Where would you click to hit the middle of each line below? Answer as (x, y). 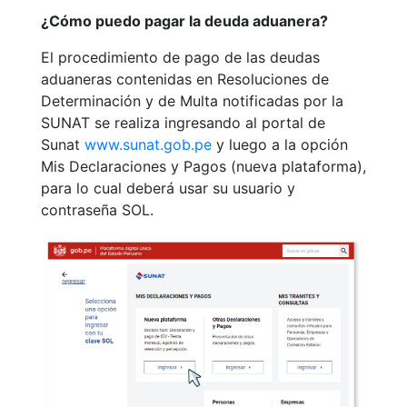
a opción (318, 145)
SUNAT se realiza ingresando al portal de (183, 123)
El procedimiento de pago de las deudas (180, 58)
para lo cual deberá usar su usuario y (168, 189)
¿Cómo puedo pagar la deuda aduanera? (184, 21)
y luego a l (250, 145)
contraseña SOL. (97, 210)
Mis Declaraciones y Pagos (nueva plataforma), (203, 167)
